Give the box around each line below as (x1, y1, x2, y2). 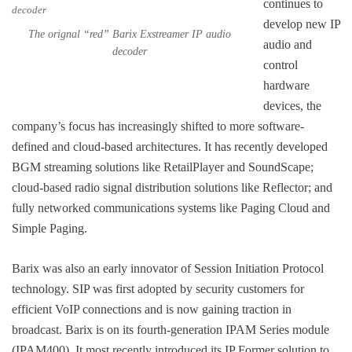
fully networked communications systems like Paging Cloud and (12, 201, 330, 215)
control (263, 58, 298, 72)
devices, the (263, 99, 321, 113)
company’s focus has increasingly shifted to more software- (12, 119, 304, 134)
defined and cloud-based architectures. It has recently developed (12, 140, 328, 154)
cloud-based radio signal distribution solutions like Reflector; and (12, 181, 332, 195)
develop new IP (263, 17, 340, 31)
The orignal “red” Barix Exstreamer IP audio (28, 28, 231, 41)
